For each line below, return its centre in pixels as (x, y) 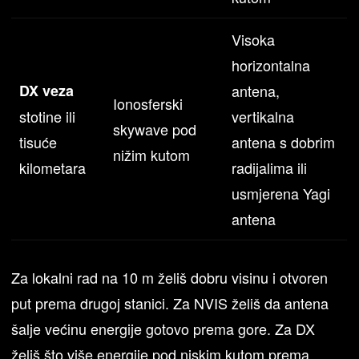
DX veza (47, 91)
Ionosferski (148, 104)
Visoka (254, 40)
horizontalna (271, 65)
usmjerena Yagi (281, 194)
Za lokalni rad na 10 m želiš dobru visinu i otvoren (170, 278)
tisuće (38, 142)
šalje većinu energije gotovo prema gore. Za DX (163, 329)
